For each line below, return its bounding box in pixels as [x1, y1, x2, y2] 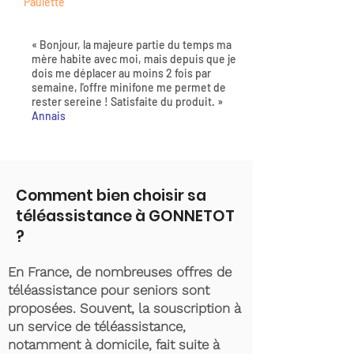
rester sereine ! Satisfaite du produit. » [32, 95, 223, 108]
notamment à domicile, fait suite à [8, 337, 220, 352]
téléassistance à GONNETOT [16, 205, 235, 227]
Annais [32, 109, 66, 122]
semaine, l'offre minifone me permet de [32, 81, 226, 94]
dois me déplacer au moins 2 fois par [32, 66, 211, 80]
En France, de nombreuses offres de [8, 264, 232, 280]
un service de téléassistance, [8, 318, 186, 334]
